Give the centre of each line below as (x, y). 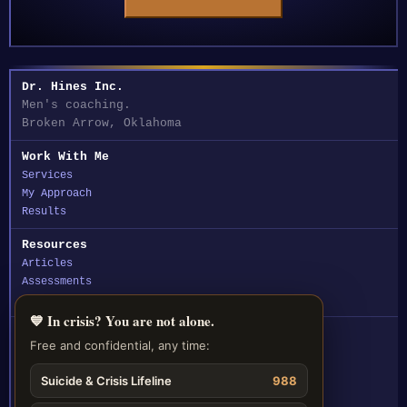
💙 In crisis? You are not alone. (122, 321)
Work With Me (65, 157)
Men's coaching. (76, 105)
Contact (47, 333)
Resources (55, 245)
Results (44, 212)
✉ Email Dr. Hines (84, 391)
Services (47, 175)
